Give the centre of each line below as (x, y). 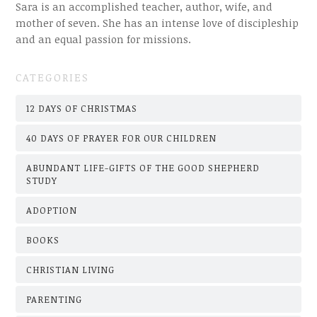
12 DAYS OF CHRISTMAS (82, 109)
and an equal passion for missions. (104, 39)
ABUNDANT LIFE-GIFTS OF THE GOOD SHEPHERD (143, 168)
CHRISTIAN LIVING (71, 270)
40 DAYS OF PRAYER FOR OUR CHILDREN (122, 138)
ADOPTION (52, 211)
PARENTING (54, 300)
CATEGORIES (53, 77)
